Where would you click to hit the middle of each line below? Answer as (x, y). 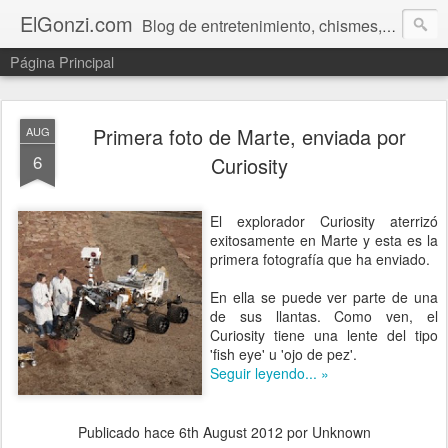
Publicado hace (128, 432)
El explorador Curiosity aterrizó (324, 221)
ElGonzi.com (76, 23)
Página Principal (62, 61)
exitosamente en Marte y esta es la (324, 240)
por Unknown (326, 432)
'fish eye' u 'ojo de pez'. (283, 354)
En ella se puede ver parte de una (324, 297)
